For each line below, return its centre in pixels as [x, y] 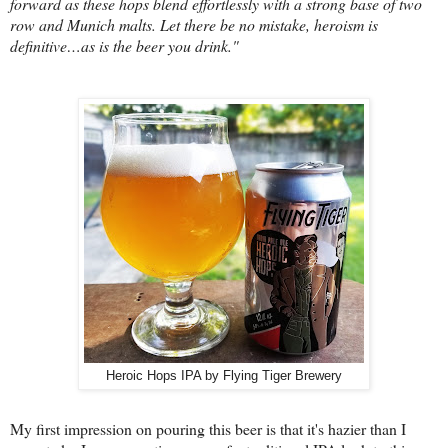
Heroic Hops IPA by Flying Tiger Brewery [224, 375]
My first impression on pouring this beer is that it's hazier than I [208, 428]
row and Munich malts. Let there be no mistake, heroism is [194, 24]
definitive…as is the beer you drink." [124, 45]
